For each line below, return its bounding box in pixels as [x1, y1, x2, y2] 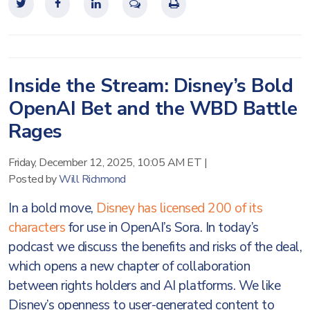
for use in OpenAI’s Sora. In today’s [65, 219, 259, 237]
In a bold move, [8, 199, 96, 217]
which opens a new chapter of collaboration [8, 257, 250, 275]
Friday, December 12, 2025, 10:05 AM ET [8, 155, 201, 170]
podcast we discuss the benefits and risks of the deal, [8, 238, 302, 256]
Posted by [8, 172, 59, 187]
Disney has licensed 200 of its [96, 199, 262, 217]
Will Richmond [59, 172, 126, 187]
